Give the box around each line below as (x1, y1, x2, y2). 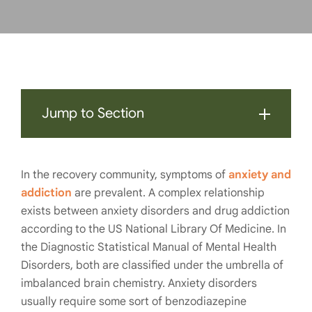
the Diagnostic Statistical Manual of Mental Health (21, 240, 276, 254)
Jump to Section (42, 104, 144, 122)
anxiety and (228, 168, 291, 182)
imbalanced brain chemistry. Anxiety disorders (21, 276, 257, 290)
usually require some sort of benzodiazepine (21, 295, 247, 309)
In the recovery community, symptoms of (21, 168, 228, 182)
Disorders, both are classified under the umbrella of (21, 258, 283, 272)
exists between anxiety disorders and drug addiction (21, 204, 290, 218)
